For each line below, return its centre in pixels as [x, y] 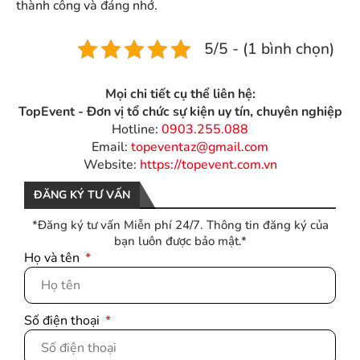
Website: [111, 165]
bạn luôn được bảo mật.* [180, 241]
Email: [111, 147]
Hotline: [137, 130]
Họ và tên [53, 258]
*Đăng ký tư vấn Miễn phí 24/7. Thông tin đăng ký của [180, 225]
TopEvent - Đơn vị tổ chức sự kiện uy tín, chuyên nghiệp [180, 112]
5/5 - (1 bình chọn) [269, 49]
